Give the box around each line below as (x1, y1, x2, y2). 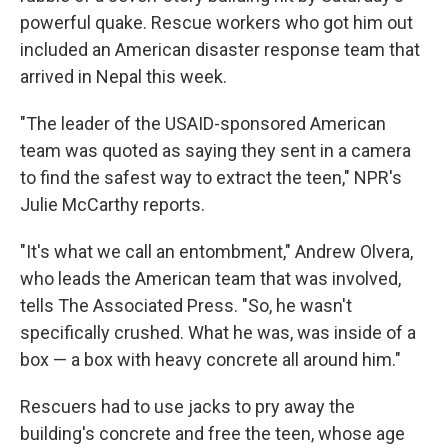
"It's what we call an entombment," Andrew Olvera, (20, 241, 413, 263)
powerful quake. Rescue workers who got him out (20, 12, 413, 34)
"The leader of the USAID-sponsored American (20, 113, 386, 135)
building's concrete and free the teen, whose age (20, 423, 405, 445)
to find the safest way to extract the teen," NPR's (20, 167, 402, 189)
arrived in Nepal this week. (20, 66, 227, 88)
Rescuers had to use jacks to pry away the (20, 396, 355, 418)
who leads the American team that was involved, (20, 268, 401, 290)
